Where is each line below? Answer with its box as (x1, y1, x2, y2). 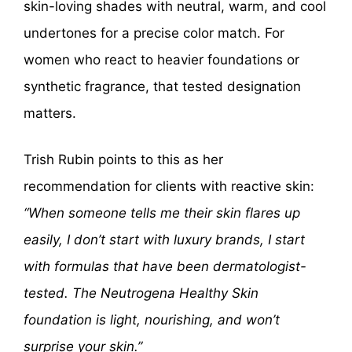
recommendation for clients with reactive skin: (24, 178, 314, 195)
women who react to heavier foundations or (24, 51, 299, 68)
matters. (24, 104, 76, 121)
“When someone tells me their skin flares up (24, 205, 300, 222)
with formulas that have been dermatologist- (24, 258, 306, 275)
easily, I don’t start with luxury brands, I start (24, 232, 305, 248)
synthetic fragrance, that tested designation (24, 78, 301, 94)
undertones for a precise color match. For (24, 24, 284, 41)
